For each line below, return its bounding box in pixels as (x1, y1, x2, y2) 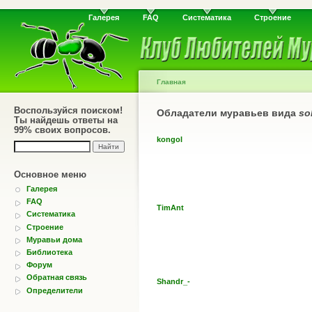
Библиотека (26, 247, 72, 256)
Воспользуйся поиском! (14, 105, 123, 116)
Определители (26, 286, 83, 295)
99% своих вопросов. (14, 125, 111, 135)
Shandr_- (157, 277, 190, 286)
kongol (157, 135, 182, 143)
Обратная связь (26, 273, 87, 282)
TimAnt (157, 203, 184, 212)
